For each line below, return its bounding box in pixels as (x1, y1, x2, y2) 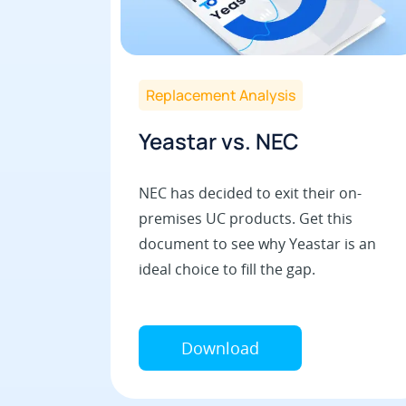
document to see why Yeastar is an (139, 233, 376, 254)
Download (181, 336, 259, 359)
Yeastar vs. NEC (139, 125, 299, 156)
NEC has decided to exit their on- (139, 182, 362, 203)
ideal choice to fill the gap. (139, 258, 315, 279)
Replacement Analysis (146, 84, 295, 105)
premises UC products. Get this (139, 208, 353, 228)
